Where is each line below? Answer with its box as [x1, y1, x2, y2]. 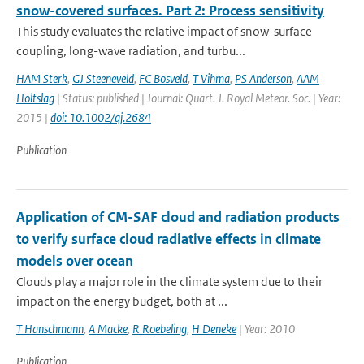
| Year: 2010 [236, 321, 295, 336]
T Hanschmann [16, 321, 84, 336]
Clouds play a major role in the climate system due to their [16, 274, 323, 289]
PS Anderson [235, 71, 292, 86]
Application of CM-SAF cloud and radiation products [16, 208, 340, 226]
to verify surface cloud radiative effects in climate [16, 230, 321, 248]
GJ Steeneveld [72, 71, 134, 86]
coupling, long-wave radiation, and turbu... [16, 43, 245, 58]
